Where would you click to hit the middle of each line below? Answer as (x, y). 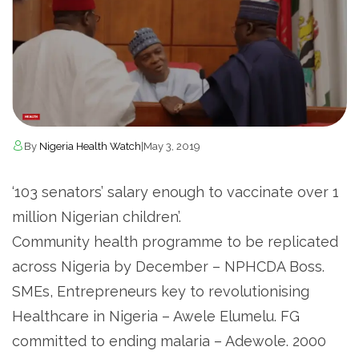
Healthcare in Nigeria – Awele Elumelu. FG (156, 317)
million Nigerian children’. (97, 217)
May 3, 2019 (172, 147)
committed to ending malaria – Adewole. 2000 (169, 341)
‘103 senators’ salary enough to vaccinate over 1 (175, 192)
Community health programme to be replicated (175, 242)
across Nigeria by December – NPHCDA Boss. (168, 267)
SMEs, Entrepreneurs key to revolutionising (161, 292)
